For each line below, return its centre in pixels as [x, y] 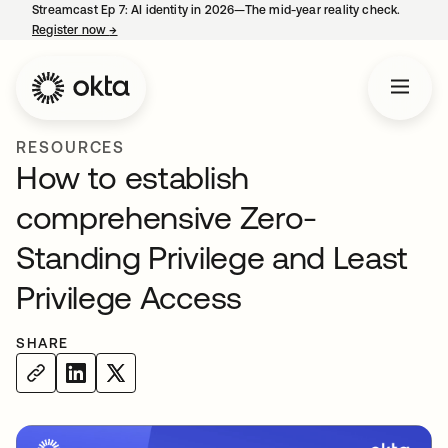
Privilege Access [129, 297]
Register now [71, 30]
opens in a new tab [171, 30]
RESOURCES [71, 147]
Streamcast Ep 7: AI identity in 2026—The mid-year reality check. [216, 10]
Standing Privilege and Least [212, 257]
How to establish [132, 177]
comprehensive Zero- [166, 217]
